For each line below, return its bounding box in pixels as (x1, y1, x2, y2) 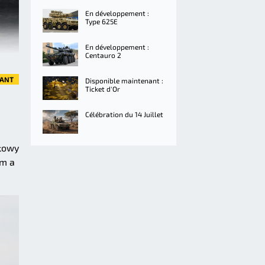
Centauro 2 (85, 51, 121, 59)
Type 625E (85, 17, 118, 25)
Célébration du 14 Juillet (85, 110, 163, 118)
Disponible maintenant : (85, 76, 163, 85)
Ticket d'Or (85, 85, 120, 93)
